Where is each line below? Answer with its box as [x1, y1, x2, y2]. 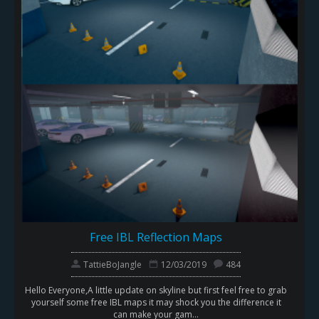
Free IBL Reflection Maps [90, 229, 222, 245]
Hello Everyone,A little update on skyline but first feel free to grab [25, 283, 287, 296]
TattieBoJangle [83, 258, 142, 271]
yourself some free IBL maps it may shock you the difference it [31, 296, 281, 308]
